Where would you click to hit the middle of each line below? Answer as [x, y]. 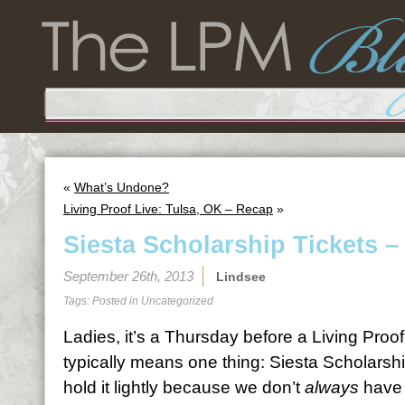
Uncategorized [177, 301]
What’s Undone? [122, 187]
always [332, 387]
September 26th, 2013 [128, 276]
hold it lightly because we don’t [184, 387]
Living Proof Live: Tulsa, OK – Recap [168, 209]
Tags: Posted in [102, 301]
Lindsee [241, 277]
